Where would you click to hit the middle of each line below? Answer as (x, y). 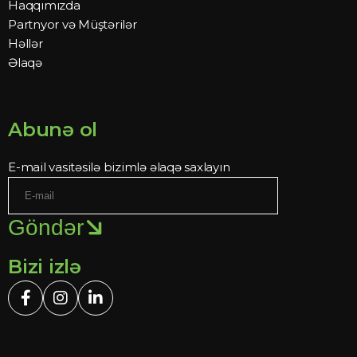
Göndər (46, 228)
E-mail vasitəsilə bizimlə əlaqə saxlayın (119, 167)
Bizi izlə (45, 267)
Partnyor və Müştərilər (73, 24)
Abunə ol (53, 129)
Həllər (25, 43)
